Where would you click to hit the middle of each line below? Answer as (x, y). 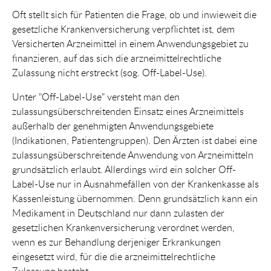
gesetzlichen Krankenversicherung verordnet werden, (123, 228)
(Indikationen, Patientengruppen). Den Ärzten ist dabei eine (135, 141)
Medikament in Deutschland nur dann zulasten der (118, 213)
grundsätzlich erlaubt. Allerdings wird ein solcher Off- (124, 170)
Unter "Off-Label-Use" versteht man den (96, 97)
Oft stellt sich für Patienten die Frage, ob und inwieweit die (134, 15)
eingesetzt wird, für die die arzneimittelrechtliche (114, 257)
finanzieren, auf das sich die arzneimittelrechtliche (117, 58)
